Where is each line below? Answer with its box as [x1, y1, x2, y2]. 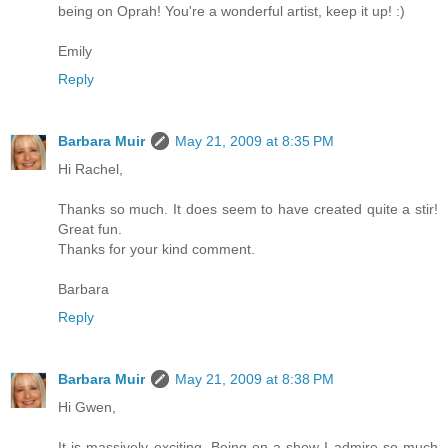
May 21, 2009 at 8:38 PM [175, 371, 334, 388]
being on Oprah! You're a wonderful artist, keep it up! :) [58, 3, 405, 20]
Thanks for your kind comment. [58, 241, 255, 258]
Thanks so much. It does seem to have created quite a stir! [58, 201, 438, 218]
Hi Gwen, [58, 399, 116, 416]
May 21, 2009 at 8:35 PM [175, 133, 334, 150]
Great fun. [58, 221, 122, 238]
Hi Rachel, [58, 161, 123, 178]
